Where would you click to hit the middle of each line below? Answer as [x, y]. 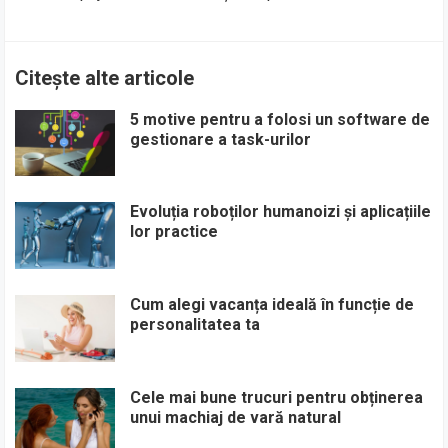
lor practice [174, 232]
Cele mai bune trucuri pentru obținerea [277, 397]
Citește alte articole [105, 77]
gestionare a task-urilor [221, 139]
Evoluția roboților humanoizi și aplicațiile [281, 212]
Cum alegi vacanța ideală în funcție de [272, 304]
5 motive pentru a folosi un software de [280, 119]
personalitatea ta [195, 324]
